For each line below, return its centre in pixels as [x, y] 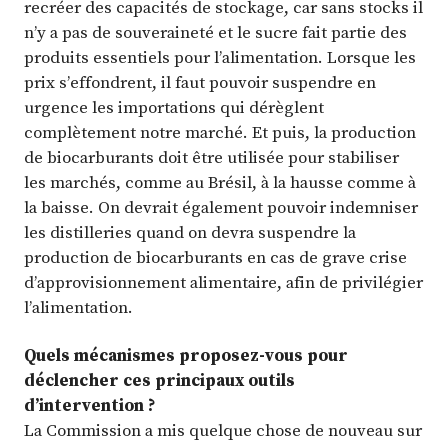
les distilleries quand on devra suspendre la [190, 232]
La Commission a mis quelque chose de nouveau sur [223, 429]
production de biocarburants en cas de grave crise [215, 257]
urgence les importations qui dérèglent [174, 107]
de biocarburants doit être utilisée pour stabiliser [211, 157]
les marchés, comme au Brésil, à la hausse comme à [220, 182]
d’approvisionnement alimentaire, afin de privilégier [223, 282]
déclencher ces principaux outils [159, 379]
